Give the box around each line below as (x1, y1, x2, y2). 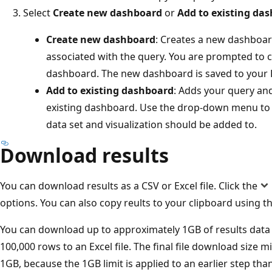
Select (23, 5, 53, 19)
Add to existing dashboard (46, 83, 174, 97)
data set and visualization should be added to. (46, 117, 257, 131)
